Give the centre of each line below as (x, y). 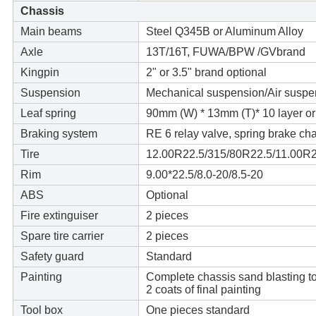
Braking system (59, 134)
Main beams (51, 32)
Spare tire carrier (62, 236)
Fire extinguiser (59, 216)
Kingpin (39, 73)
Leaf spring (48, 114)
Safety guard (52, 257)
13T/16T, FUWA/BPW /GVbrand (225, 52)
